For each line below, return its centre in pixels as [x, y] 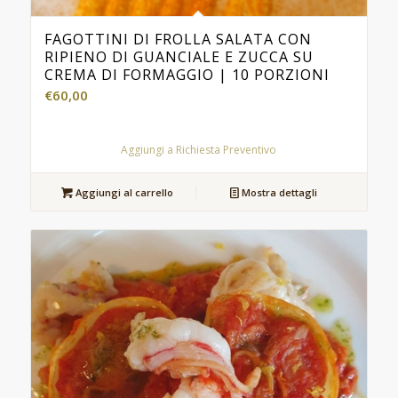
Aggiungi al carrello [123, 193]
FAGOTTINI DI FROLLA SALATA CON [178, 40]
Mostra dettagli [279, 193]
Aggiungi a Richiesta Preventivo [199, 150]
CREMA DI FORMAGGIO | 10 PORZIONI [187, 75]
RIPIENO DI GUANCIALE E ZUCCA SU [179, 57]
